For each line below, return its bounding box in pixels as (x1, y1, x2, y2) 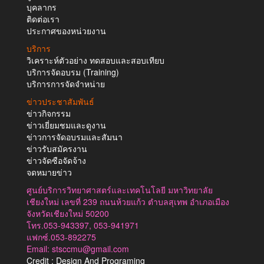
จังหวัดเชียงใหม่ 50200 (27, 207, 109, 219)
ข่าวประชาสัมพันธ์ (27, 95, 94, 107)
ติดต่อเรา (27, 12, 60, 25)
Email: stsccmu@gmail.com (27, 242, 129, 255)
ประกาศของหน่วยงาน (27, 24, 106, 37)
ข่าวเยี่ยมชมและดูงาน (27, 118, 106, 131)
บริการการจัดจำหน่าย (27, 77, 105, 90)
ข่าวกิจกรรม (27, 107, 71, 119)
